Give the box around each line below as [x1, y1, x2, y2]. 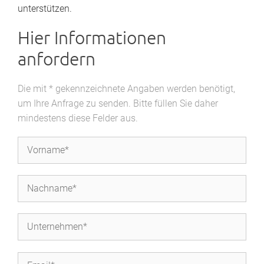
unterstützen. [18, 2, 72, 14]
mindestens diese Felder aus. [18, 112, 138, 124]
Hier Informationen [18, 26, 166, 48]
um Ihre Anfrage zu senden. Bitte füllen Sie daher [18, 97, 218, 109]
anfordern [18, 47, 95, 70]
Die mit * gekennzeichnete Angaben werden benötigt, [18, 82, 235, 94]
